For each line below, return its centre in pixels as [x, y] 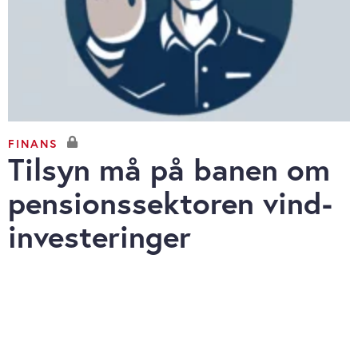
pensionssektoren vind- [170, 203]
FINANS [33, 143]
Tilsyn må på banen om [169, 169]
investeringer [99, 237]
